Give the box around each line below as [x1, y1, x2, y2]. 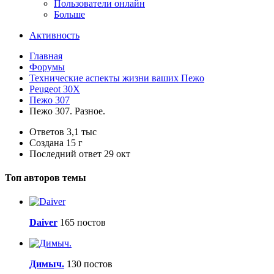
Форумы [29, 61, 65, 72]
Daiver [29, 217, 57, 228]
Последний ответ [29, 148, 102, 159]
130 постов [67, 259, 113, 270]
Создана [29, 137, 64, 148]
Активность [29, 29, 80, 40]
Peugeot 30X [29, 83, 80, 94]
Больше [54, 9, 85, 20]
